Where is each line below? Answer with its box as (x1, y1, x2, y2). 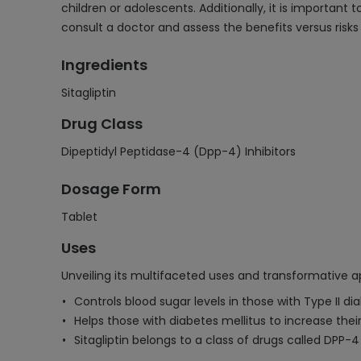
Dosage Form (61, 179, 161, 199)
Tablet (61, 209, 98, 225)
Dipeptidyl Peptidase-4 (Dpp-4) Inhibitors (61, 143, 296, 160)
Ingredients (61, 55, 147, 75)
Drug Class (61, 114, 143, 134)
